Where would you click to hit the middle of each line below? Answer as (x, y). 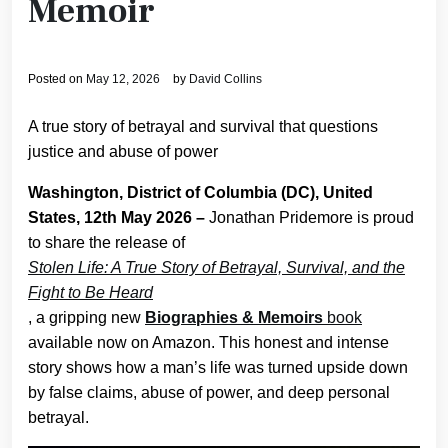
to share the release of (106, 242)
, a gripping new (86, 317)
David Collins (225, 79)
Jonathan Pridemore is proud (311, 217)
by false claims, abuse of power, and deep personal (209, 392)
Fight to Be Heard (90, 292)
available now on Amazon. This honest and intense (208, 342)
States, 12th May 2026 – (118, 217)
